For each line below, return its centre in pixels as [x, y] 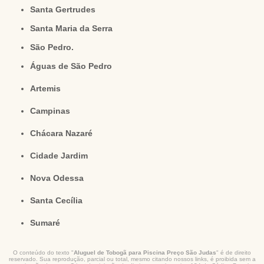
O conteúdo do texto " [43, 253]
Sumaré [48, 223]
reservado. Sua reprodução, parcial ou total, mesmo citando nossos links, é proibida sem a [132, 259]
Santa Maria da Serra [74, 29]
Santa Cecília [59, 201]
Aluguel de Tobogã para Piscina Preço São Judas [145, 253]
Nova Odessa [60, 178]
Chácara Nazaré [65, 133]
